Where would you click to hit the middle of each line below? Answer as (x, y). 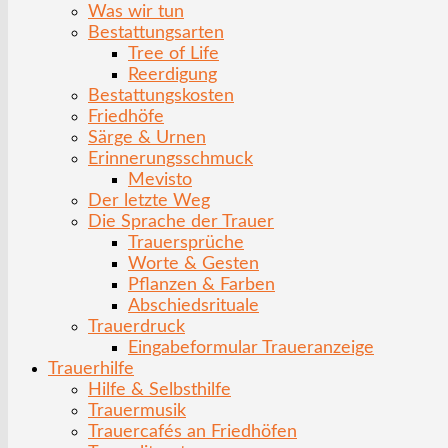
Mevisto (160, 180)
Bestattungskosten (161, 96)
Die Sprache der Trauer (181, 222)
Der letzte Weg (149, 201)
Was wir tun (136, 12)
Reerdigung (172, 75)
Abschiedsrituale (193, 306)
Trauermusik (137, 411)
